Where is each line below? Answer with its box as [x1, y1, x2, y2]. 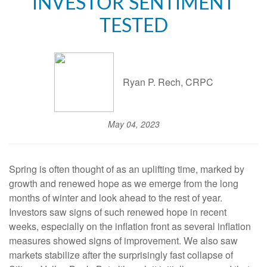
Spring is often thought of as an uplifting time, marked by [9, 162, 244, 176]
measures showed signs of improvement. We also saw [9, 233, 238, 247]
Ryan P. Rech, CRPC [122, 75, 213, 89]
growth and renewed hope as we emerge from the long [9, 176, 238, 190]
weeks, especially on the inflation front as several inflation [9, 219, 251, 233]
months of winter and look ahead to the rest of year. [9, 190, 222, 204]
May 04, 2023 [107, 117, 160, 130]
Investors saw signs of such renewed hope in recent [9, 204, 226, 219]
